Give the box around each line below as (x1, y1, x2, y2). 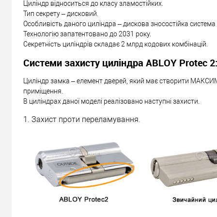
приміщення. (23, 87, 64, 95)
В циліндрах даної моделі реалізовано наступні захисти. (23, 97, 200, 105)
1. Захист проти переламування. (23, 114, 140, 124)
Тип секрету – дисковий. (23, 10, 98, 18)
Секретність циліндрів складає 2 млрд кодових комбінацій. (23, 40, 208, 48)
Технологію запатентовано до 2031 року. (23, 30, 151, 38)
